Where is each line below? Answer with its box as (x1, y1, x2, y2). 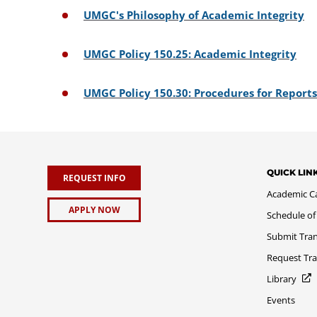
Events (267, 293, 296, 306)
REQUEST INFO (62, 171, 126, 184)
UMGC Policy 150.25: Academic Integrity (83, 46, 296, 61)
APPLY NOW (68, 203, 120, 216)
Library (267, 272, 297, 285)
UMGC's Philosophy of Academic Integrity (83, 7, 304, 22)
